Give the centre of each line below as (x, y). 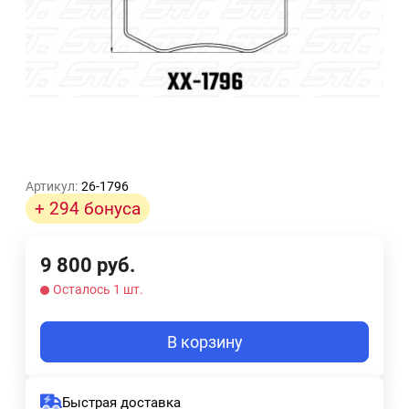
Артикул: (52, 187)
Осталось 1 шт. (98, 290)
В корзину (204, 342)
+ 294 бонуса (88, 209)
